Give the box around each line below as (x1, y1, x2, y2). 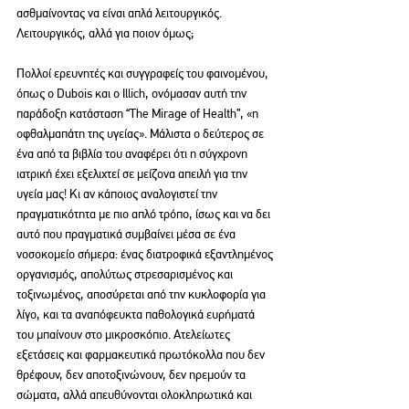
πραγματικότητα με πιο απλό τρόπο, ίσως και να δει (16, 205, 273, 221)
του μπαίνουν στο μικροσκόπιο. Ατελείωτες (16, 326, 233, 341)
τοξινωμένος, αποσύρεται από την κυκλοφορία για (16, 286, 268, 301)
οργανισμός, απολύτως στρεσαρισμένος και (16, 266, 236, 281)
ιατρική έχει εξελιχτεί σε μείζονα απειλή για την (16, 165, 250, 181)
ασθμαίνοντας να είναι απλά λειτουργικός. (16, 5, 225, 20)
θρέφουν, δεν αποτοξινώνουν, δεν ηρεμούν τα (16, 366, 248, 382)
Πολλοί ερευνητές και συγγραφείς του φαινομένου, (16, 65, 271, 80)
